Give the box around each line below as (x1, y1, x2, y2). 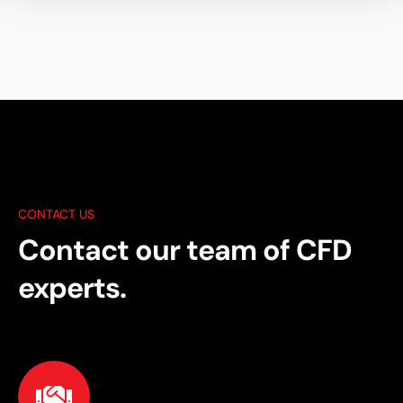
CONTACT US (18, 205, 94, 222)
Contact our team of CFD (18, 230, 352, 269)
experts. (18, 268, 126, 307)
